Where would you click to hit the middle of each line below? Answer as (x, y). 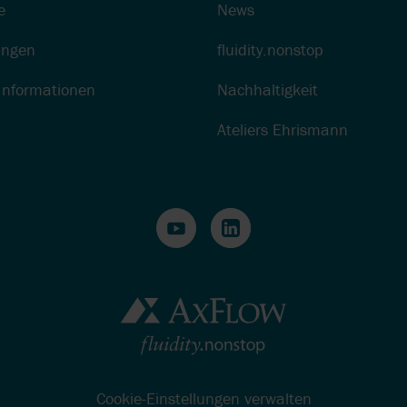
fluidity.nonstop (270, 50)
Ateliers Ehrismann (283, 130)
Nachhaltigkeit (268, 90)
